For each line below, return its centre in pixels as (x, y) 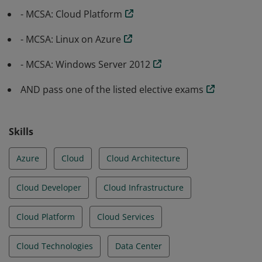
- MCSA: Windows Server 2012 (85, 64)
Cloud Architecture (143, 158)
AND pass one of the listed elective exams (112, 89)
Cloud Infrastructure (144, 187)
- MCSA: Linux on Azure (71, 39)
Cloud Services (126, 217)
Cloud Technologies (55, 246)
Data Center (139, 246)
